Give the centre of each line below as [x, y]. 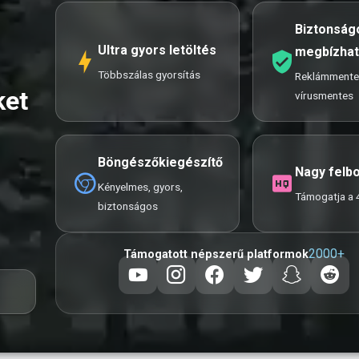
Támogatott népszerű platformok [216, 254]
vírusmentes [324, 95]
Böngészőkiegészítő [160, 162]
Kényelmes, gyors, [140, 187]
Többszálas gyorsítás [149, 75]
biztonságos [128, 206]
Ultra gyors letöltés [157, 50]
